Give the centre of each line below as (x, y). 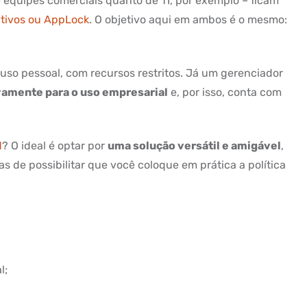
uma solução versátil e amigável (194, 146)
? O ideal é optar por (55, 146)
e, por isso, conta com (225, 92)
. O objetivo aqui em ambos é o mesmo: (188, 20)
